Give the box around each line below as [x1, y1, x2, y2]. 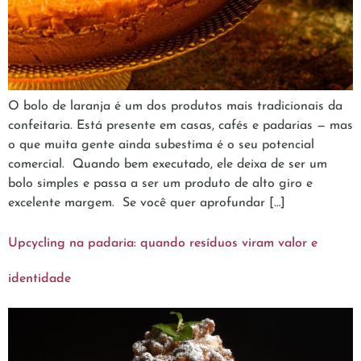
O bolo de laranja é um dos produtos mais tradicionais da [8, 99, 342, 113]
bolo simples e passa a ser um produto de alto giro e [8, 176, 313, 190]
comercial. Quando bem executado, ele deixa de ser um [8, 157, 327, 171]
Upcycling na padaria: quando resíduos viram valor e [8, 237, 317, 251]
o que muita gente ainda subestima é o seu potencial [8, 138, 314, 151]
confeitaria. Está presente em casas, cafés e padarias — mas [8, 118, 353, 132]
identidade [8, 272, 71, 286]
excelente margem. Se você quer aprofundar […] [8, 196, 285, 210]
